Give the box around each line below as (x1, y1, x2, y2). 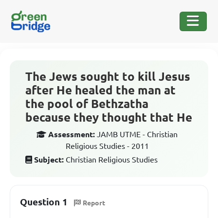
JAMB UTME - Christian (97, 130, 178, 139)
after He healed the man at (25, 84, 176, 97)
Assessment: (48, 130, 95, 139)
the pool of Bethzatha (25, 97, 148, 110)
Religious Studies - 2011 (65, 142, 149, 150)
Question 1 (20, 197, 68, 207)
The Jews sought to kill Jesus (25, 70, 190, 83)
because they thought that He (25, 111, 192, 124)
